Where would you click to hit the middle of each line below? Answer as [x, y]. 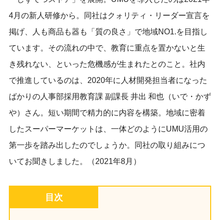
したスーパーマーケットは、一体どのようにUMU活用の [108, 129]
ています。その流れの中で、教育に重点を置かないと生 [107, 48]
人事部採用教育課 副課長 [84, 97]
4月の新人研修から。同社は [58, 16]
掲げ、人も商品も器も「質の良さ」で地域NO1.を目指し [108, 32]
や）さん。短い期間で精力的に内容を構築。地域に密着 [107, 113]
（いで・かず [187, 97]
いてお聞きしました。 [48, 162]
